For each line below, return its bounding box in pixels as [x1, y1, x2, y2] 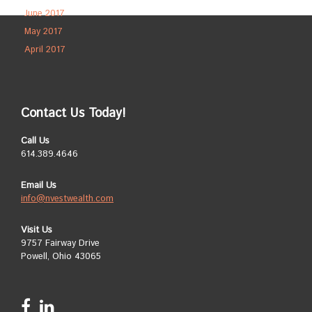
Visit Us [21, 224, 52, 237]
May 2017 [24, 25, 63, 39]
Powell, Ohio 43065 [21, 250, 101, 264]
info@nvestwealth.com [21, 192, 114, 206]
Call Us [21, 134, 49, 148]
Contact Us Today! [21, 104, 125, 123]
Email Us [21, 179, 56, 193]
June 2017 [24, 7, 65, 21]
